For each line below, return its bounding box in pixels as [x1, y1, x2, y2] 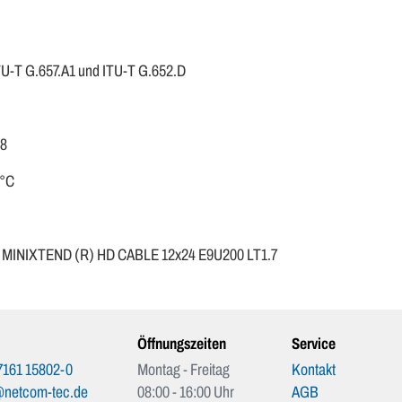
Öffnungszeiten [137, 336, 227, 353]
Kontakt [291, 361, 336, 379]
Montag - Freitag [137, 361, 231, 379]
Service [291, 336, 336, 353]
